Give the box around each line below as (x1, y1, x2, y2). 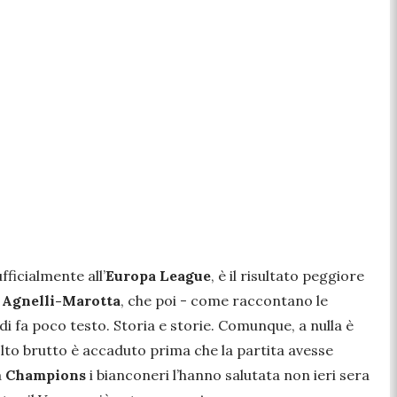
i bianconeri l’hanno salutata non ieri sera (90, 365, 370, 384)
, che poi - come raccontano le (121, 291, 328, 309)
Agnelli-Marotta (2, 291, 121, 309)
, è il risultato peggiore (211, 266, 364, 284)
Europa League (105, 266, 211, 284)
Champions (5, 365, 90, 384)
